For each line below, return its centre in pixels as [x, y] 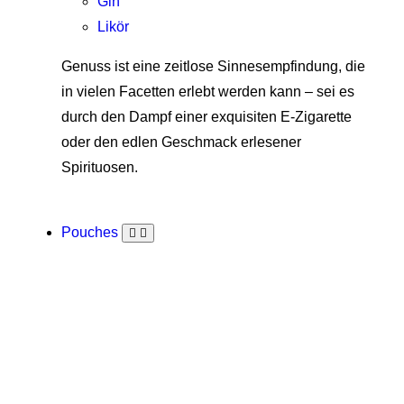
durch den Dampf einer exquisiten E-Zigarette [207, 117]
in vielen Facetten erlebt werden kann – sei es [208, 92]
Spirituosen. [100, 168]
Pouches [92, 233]
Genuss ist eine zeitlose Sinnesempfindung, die [213, 67]
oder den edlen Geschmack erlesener [181, 142]
